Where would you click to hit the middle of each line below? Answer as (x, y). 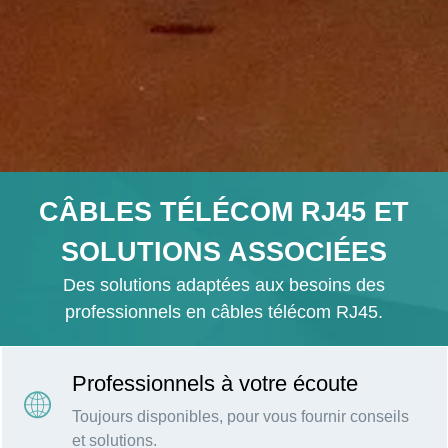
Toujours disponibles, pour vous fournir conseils (240, 417)
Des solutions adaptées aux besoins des (224, 285)
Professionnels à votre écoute (215, 384)
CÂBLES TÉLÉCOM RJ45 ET (224, 212)
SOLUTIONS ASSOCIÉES (224, 252)
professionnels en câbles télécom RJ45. (224, 312)
